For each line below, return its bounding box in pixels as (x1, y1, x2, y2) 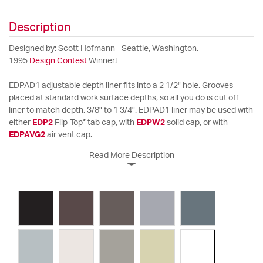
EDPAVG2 (9, 131, 45, 140)
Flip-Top (53, 119, 83, 127)
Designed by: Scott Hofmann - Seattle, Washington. (9, 45, 198, 53)
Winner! (87, 57, 117, 66)
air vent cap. (45, 131, 92, 140)
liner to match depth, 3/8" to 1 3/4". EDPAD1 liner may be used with (9, 106, 253, 115)
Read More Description (89, 151, 174, 160)
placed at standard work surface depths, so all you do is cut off (9, 94, 238, 103)
